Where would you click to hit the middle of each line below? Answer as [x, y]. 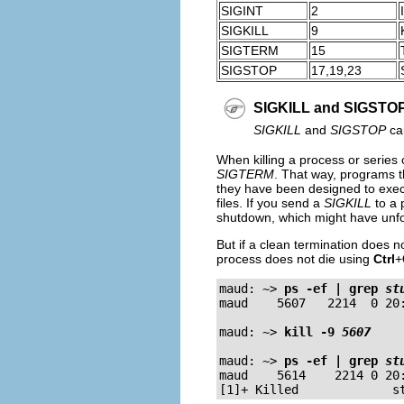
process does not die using [295, 258]
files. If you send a [270, 202]
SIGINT [242, 10]
